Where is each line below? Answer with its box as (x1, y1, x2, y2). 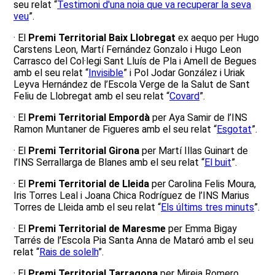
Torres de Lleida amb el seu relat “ (14, 201, 161, 213)
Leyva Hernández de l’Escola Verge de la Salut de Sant (14, 79, 250, 90)
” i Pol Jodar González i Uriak (123, 67, 245, 79)
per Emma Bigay (166, 223, 237, 234)
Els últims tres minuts (161, 201, 254, 213)
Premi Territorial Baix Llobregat (28, 32, 176, 44)
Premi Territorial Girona (28, 145, 142, 157)
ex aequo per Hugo (176, 32, 259, 44)
